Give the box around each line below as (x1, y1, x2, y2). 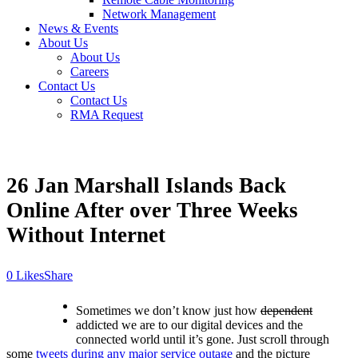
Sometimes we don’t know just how (76, 304, 261, 318)
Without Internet (6, 223, 165, 247)
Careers (70, 65, 109, 78)
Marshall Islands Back (69, 173, 286, 197)
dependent (261, 304, 312, 318)
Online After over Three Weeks (6, 198, 298, 222)
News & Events (38, 22, 118, 35)
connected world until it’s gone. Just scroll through (76, 332, 329, 347)
